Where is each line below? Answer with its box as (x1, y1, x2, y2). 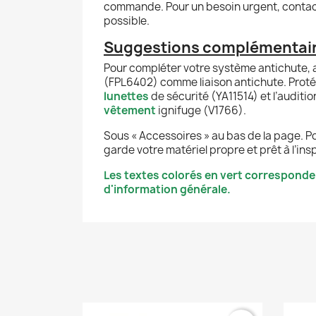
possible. (104, 13, 150, 28)
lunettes (104, 88, 149, 104)
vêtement (104, 102, 156, 118)
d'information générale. (104, 181, 231, 197)
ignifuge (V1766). (156, 102, 246, 118)
